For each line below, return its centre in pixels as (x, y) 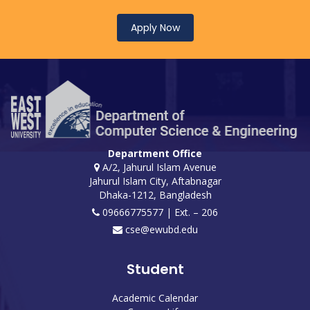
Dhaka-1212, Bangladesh (155, 194)
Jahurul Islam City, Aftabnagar (155, 181)
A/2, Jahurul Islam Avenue (158, 167)
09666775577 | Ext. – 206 (159, 212)
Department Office (155, 153)
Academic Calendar (155, 298)
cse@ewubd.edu (160, 229)
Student (155, 269)
